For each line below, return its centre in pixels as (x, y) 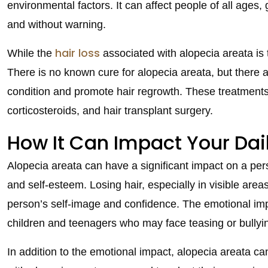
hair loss (76, 53)
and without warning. (57, 24)
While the (30, 53)
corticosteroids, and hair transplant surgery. (110, 110)
